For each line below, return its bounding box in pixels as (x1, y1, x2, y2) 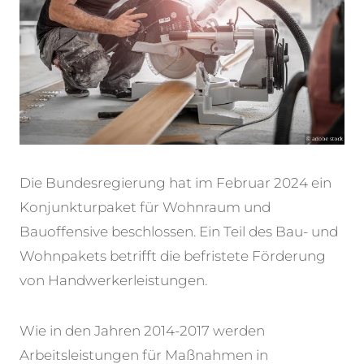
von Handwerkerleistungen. (19, 272, 207, 289)
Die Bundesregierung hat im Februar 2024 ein (19, 175, 331, 192)
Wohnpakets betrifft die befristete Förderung (19, 248, 326, 265)
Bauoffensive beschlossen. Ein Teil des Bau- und (19, 223, 338, 240)
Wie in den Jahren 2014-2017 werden (19, 323, 265, 340)
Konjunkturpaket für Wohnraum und (19, 199, 271, 216)
